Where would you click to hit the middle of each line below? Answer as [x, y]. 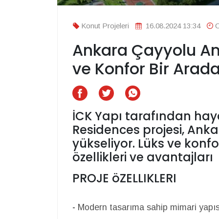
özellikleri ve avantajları [143, 157]
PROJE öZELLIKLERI [124, 178]
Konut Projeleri [105, 26]
